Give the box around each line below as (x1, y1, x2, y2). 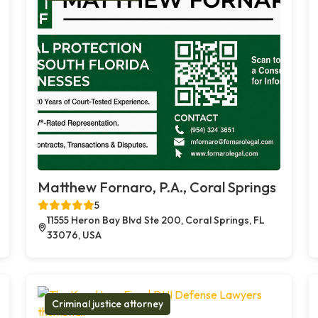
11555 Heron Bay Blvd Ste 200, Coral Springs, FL (47, 213, 265, 226)
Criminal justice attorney (52, 297, 164, 310)
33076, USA (47, 228, 102, 241)
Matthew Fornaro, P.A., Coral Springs (38, 177, 277, 196)
